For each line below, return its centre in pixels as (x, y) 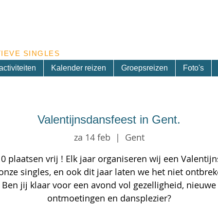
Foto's (193, 68)
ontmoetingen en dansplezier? (109, 198)
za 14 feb (92, 137)
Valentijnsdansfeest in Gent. (109, 119)
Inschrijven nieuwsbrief (143, 7)
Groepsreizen (144, 68)
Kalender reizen (78, 68)
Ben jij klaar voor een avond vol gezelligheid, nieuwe (109, 185)
